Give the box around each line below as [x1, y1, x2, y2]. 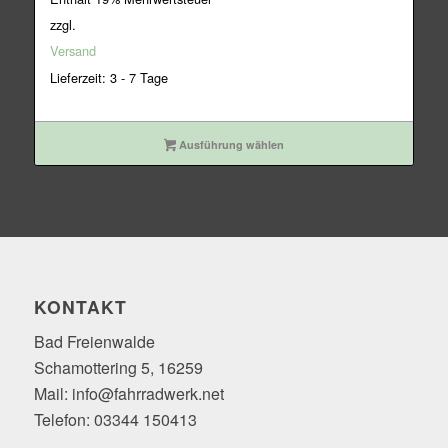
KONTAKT [33, 293, 127, 319]
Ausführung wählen [176, 136, 285, 152]
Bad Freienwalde [33, 330, 155, 354]
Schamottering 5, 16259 [33, 356, 203, 380]
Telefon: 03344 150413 [33, 408, 197, 432]
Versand [49, 40, 96, 60]
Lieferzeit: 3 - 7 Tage [49, 67, 168, 87]
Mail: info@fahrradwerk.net [33, 382, 224, 406]
